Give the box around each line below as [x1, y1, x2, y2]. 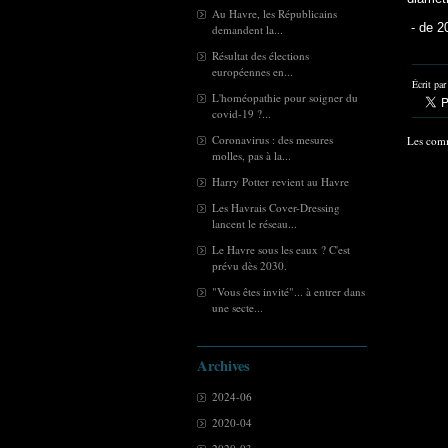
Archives [197, 355, 250, 376]
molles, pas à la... [212, 148, 291, 163]
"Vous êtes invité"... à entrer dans [212, 284, 365, 299]
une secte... [212, 300, 263, 315]
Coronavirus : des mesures [212, 132, 333, 147]
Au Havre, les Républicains [212, 6, 337, 21]
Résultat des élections [212, 48, 309, 63]
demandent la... [212, 22, 283, 37]
